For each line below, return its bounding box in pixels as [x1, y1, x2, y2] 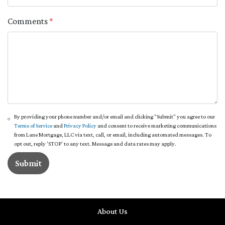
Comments [8, 16, 49, 26]
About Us [97, 206, 128, 215]
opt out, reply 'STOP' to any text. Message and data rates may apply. [14, 140, 177, 147]
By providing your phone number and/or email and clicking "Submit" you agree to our [14, 113, 215, 120]
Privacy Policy [64, 122, 97, 129]
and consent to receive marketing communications [96, 122, 217, 129]
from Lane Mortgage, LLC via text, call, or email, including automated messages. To [14, 131, 212, 138]
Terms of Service [14, 122, 53, 129]
